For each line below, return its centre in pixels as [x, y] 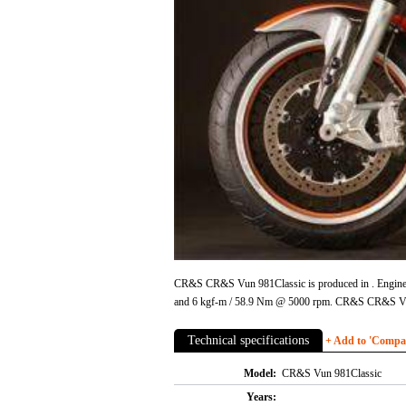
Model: [260, 374]
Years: [261, 397]
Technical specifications [248, 341]
